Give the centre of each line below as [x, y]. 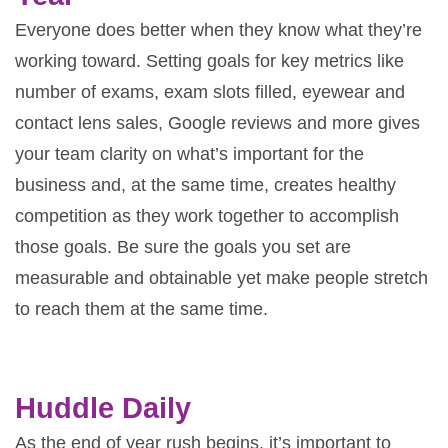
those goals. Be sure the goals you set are [183, 246]
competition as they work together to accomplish [207, 215]
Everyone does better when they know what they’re [218, 29]
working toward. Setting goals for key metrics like [209, 60]
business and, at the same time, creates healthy [205, 184]
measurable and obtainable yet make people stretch [221, 277]
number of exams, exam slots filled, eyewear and [210, 91]
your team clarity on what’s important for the [189, 153]
